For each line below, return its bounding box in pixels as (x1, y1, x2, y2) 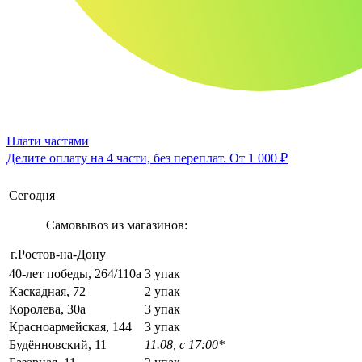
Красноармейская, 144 (9, 319, 132, 334)
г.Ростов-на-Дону (11, 246, 106, 261)
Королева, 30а (9, 301, 86, 316)
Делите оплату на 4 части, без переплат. (6, 150, 229, 165)
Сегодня (9, 187, 55, 202)
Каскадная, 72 (9, 284, 86, 298)
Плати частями (6, 133, 89, 148)
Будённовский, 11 (9, 337, 107, 351)
